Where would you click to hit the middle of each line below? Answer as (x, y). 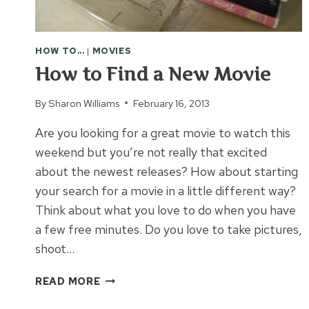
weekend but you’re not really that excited (151, 152)
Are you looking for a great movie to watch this (163, 132)
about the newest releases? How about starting (167, 171)
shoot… (55, 248)
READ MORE (68, 281)
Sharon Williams (84, 103)
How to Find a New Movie (153, 74)
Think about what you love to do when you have (166, 210)
